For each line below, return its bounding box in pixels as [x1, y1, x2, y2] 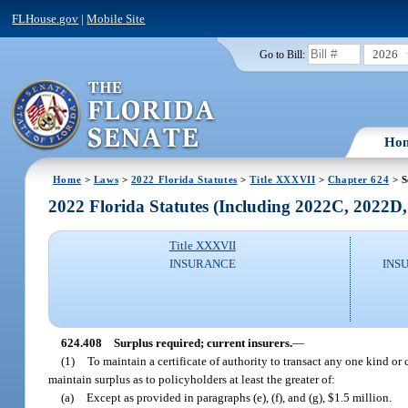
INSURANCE [168, 257, 236, 271]
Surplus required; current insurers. [113, 335, 292, 350]
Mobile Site [87, 11, 146, 25]
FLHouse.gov [12, 11, 79, 25]
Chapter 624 [327, 173, 390, 185]
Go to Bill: [259, 48, 305, 60]
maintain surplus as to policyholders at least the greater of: [48, 372, 336, 386]
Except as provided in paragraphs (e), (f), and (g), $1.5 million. [87, 390, 393, 404]
